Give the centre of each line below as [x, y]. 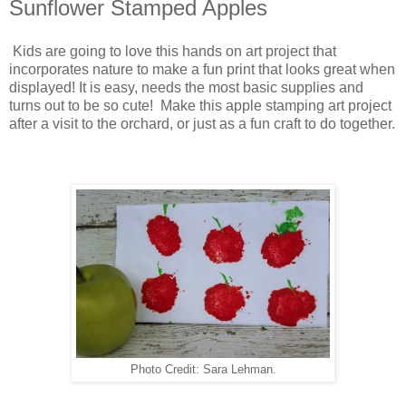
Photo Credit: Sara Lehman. [203, 369]
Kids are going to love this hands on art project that [174, 51]
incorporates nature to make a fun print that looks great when [202, 69]
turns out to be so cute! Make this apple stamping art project [200, 105]
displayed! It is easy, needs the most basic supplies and [186, 87]
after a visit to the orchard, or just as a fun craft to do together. [202, 123]
